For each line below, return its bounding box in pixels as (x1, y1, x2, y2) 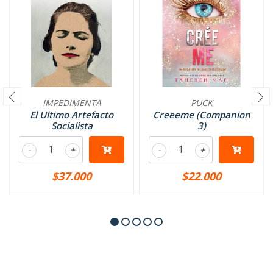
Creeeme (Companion (152, 108, 250, 121)
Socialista (51, 119, 93, 132)
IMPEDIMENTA (42, 97, 101, 108)
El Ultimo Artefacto (30, 108, 113, 121)
